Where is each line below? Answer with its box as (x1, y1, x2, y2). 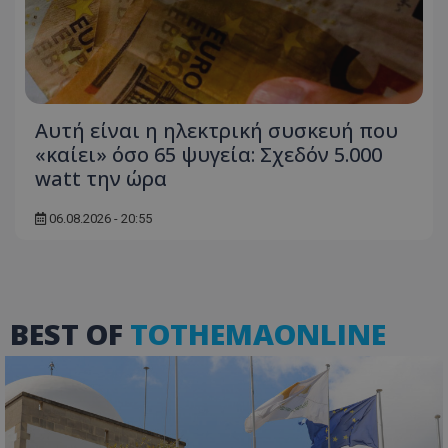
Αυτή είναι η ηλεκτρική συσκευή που (35, 117, 398, 145)
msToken (96, 91, 149, 106)
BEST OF (10, 314, 130, 354)
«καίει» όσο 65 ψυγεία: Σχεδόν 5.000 (35, 141, 382, 169)
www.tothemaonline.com (272, 387, 410, 402)
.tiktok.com (272, 91, 333, 106)
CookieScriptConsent (96, 372, 211, 387)
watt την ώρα (35, 165, 167, 193)
